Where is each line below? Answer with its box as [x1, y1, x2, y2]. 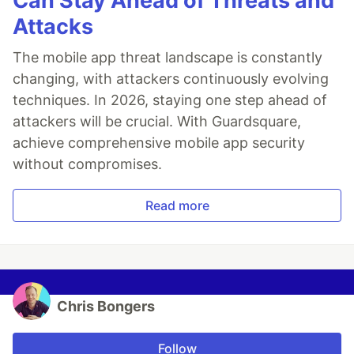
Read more [145, 198, 209, 214]
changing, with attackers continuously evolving [13, 70, 329, 88]
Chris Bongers [57, 298, 155, 315]
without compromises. [13, 156, 162, 173]
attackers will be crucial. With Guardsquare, [13, 113, 301, 130]
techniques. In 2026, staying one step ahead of [13, 92, 327, 109]
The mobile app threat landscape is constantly [13, 49, 322, 66]
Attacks [13, 13, 93, 40]
